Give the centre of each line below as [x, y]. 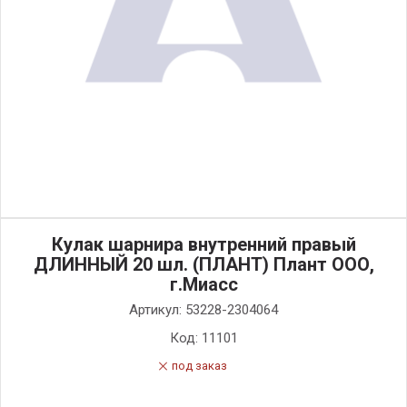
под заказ [199, 366]
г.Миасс [203, 284]
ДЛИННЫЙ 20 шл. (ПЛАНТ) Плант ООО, [203, 264]
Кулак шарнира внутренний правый [203, 244]
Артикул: [157, 310]
